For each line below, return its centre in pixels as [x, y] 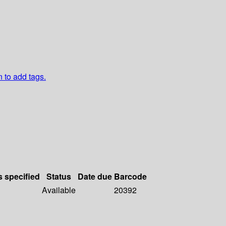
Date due [95, 177]
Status [59, 177]
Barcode [130, 177]
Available [59, 190]
